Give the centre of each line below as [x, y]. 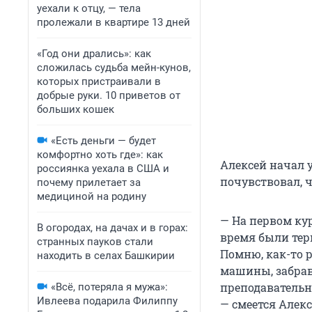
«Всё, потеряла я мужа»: [109, 287]
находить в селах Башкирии [106, 256]
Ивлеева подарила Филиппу [107, 301]
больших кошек [76, 109]
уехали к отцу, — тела [89, 8]
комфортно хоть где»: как [100, 155]
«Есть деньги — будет [103, 141]
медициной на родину [92, 196]
